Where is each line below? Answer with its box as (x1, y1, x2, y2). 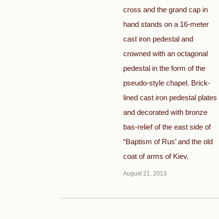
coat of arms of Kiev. (123, 152, 189, 160)
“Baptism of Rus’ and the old (123, 137, 213, 146)
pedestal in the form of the (123, 64, 205, 72)
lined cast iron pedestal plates (123, 93, 217, 102)
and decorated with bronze (123, 108, 207, 116)
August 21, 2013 (123, 170, 167, 177)
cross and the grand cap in (123, 5, 208, 14)
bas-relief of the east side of (123, 123, 211, 131)
